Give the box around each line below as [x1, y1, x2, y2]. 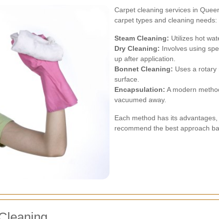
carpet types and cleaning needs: [114, 16, 217, 24]
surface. [114, 75, 139, 84]
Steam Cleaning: [114, 34, 169, 43]
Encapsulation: [114, 86, 165, 94]
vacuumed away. [114, 96, 166, 104]
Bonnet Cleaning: [114, 65, 173, 73]
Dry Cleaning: [114, 44, 160, 53]
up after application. [114, 55, 175, 63]
